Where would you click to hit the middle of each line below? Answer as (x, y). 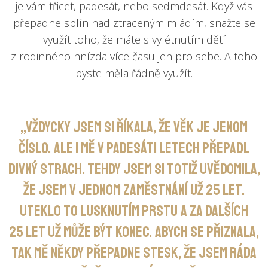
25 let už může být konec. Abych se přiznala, (134, 232)
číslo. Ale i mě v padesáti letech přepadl (134, 149)
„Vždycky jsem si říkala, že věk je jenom (134, 128)
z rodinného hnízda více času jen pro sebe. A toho (134, 57)
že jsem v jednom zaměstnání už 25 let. (134, 191)
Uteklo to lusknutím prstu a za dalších (134, 211)
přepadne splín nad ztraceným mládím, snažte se (134, 23)
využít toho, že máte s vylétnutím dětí (134, 40)
